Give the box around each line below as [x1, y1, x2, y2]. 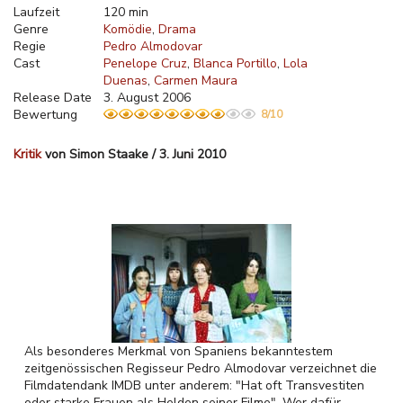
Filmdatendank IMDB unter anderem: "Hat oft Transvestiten [24, 377, 364, 394]
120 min [103, 4, 148, 21]
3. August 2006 [103, 89, 191, 106]
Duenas [103, 72, 148, 89]
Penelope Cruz [103, 55, 187, 72]
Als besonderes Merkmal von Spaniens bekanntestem [24, 343, 333, 360]
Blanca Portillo [193, 55, 277, 72]
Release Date [13, 89, 92, 106]
